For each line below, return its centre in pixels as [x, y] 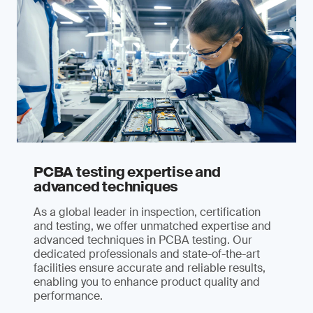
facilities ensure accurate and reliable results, [150, 268]
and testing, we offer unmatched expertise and [152, 226]
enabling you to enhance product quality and [147, 282]
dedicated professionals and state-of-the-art [147, 254]
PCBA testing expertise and [127, 172]
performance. [68, 296]
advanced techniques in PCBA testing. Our [143, 240]
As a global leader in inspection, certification [147, 212]
